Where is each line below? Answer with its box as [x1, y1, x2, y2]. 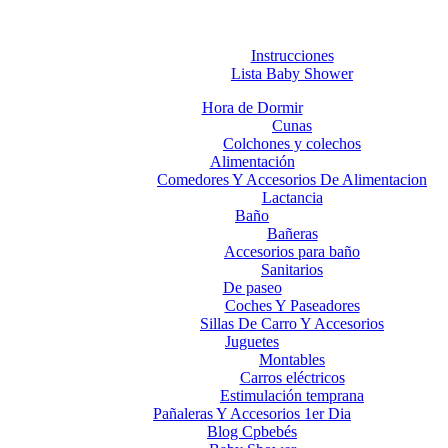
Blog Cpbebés [207, 423, 297, 440]
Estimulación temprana [220, 387, 364, 404]
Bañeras [266, 225, 318, 242]
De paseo [222, 279, 282, 296]
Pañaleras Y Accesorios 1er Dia [153, 405, 351, 422]
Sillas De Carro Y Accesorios [200, 315, 384, 332]
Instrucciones [250, 47, 334, 64]
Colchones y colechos [223, 135, 361, 152]
